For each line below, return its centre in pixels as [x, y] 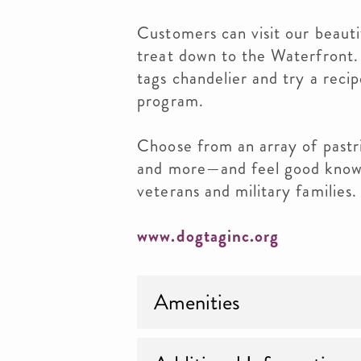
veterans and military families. [247, 191]
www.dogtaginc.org [208, 236]
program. [170, 101]
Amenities [197, 302]
